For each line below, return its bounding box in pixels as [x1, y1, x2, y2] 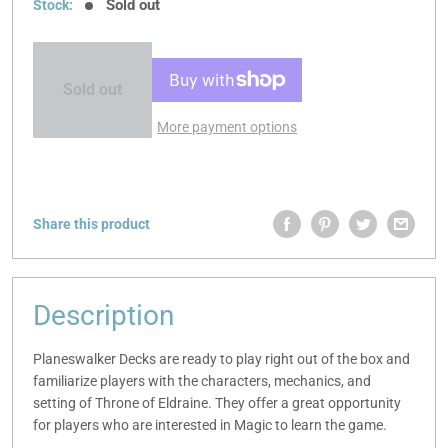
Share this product [33, 215, 150, 232]
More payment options [157, 118, 297, 135]
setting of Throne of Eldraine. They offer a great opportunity [33, 394, 401, 411]
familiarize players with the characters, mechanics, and [33, 372, 371, 389]
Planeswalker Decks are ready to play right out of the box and [33, 350, 410, 367]
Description [33, 298, 174, 332]
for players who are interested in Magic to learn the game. [33, 416, 387, 433]
